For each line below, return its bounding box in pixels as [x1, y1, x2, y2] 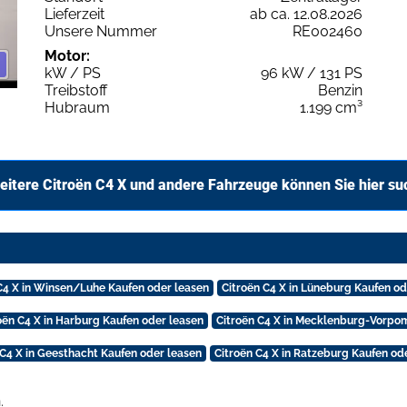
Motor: [45, 46, 90, 65]
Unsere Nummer [45, 22, 157, 40]
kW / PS [45, 64, 101, 82]
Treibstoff [45, 81, 107, 99]
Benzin [318, 81, 362, 99]
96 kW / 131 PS [261, 64, 362, 82]
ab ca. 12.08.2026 [250, 5, 362, 23]
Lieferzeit [45, 5, 104, 23]
